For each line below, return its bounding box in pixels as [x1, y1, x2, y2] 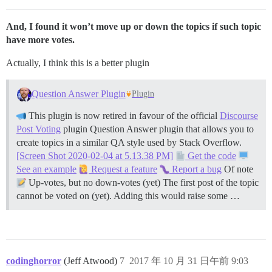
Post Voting [16, 123, 61, 134]
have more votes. [6, 35, 75, 45]
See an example [16, 163, 76, 174]
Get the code [185, 150, 236, 161]
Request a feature [89, 163, 157, 174]
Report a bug [169, 163, 222, 174]
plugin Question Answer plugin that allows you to [61, 123, 254, 134]
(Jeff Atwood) [64, 255, 120, 266]
